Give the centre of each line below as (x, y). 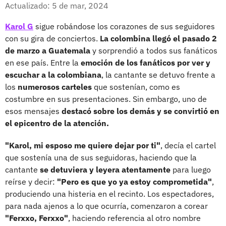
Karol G (19, 26)
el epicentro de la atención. (57, 123)
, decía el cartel (188, 145)
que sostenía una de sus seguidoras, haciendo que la (101, 157)
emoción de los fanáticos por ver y (146, 62)
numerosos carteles (56, 87)
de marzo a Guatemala (48, 50)
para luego (192, 169)
